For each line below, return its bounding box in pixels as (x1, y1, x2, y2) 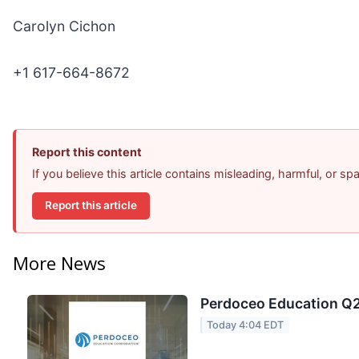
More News (13, 250, 106, 275)
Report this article (45, 199, 137, 212)
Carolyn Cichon (13, 18, 115, 35)
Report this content (32, 145, 142, 159)
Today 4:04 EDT (207, 319, 284, 332)
